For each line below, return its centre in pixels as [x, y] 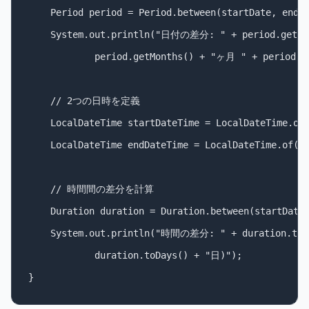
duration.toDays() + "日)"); [135, 255]
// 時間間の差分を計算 [91, 189]
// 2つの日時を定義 [84, 101]
